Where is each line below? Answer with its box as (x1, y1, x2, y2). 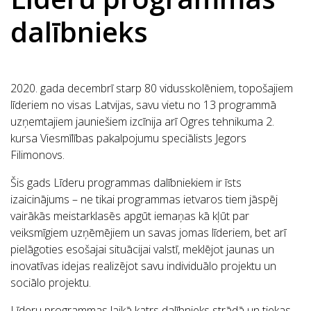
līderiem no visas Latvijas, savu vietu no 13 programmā (10, 97, 276, 113)
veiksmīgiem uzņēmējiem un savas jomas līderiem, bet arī (10, 225, 286, 241)
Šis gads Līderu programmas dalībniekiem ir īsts (10, 175, 242, 191)
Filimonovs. (10, 147, 65, 163)
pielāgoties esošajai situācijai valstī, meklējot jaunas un (10, 242, 274, 258)
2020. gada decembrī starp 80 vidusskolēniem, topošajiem (10, 81, 293, 96)
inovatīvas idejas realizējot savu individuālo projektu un (10, 258, 276, 274)
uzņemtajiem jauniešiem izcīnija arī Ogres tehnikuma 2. (10, 114, 274, 130)
